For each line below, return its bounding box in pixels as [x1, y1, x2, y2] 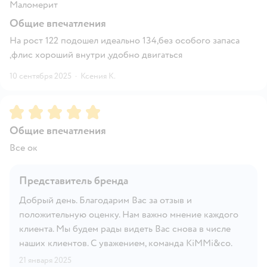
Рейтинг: [10, 103, 49, 116]
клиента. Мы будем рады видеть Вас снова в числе [19, 222, 231, 235]
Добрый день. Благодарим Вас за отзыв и [19, 194, 192, 206]
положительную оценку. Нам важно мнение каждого [19, 208, 238, 221]
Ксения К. [80, 70, 116, 81]
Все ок [10, 141, 38, 154]
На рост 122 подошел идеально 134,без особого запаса [10, 34, 240, 46]
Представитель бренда [19, 173, 128, 188]
